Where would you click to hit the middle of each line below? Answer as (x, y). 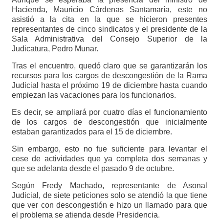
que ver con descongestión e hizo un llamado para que (109, 205)
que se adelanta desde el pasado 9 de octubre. (93, 169)
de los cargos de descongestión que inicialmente (109, 122)
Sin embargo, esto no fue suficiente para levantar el (109, 149)
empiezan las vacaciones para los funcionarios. (94, 95)
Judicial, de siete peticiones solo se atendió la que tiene (109, 196)
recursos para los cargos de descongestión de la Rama (109, 76)
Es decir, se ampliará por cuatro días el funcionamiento (109, 112)
